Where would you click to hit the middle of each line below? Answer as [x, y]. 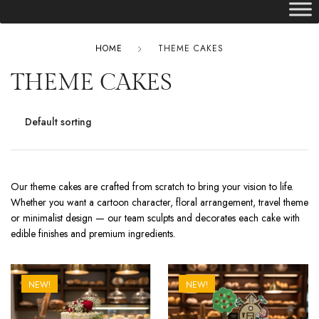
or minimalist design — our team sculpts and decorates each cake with [155, 218]
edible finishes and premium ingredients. [93, 234]
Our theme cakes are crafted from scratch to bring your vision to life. [152, 187]
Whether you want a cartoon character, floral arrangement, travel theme [159, 202]
